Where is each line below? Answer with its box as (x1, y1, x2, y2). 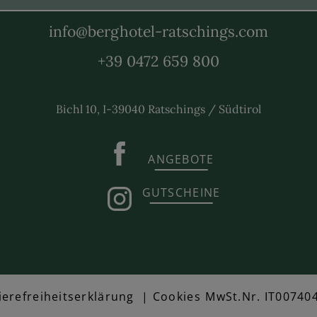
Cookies (152, 288, 201, 304)
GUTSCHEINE (142, 185, 221, 201)
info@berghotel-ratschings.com (49, 21, 268, 41)
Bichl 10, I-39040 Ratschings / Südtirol (56, 101, 261, 116)
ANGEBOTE (148, 151, 214, 168)
